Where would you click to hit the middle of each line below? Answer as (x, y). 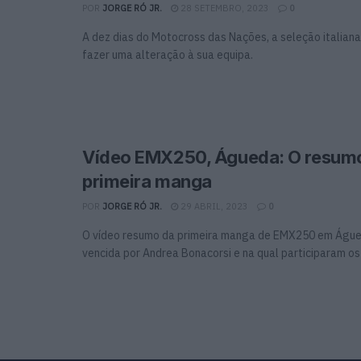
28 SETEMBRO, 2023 (224, 8)
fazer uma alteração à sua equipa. (168, 55)
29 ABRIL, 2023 (213, 206)
